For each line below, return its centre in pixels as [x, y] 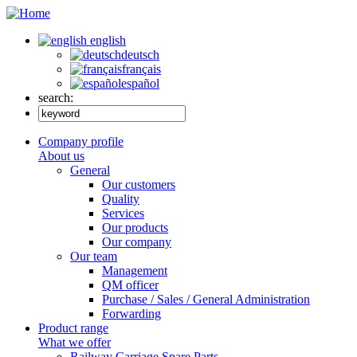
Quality [121, 199]
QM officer [130, 285]
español [140, 83]
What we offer [75, 342]
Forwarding [131, 314]
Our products [135, 228]
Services [123, 213]
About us [61, 156]
